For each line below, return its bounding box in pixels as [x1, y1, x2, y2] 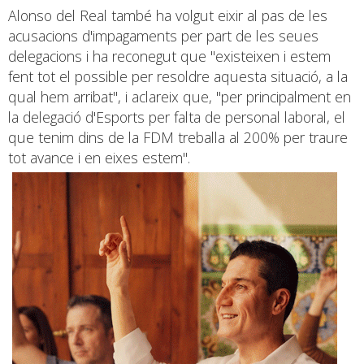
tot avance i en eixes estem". [8, 147, 190, 167]
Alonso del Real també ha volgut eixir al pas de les [8, 5, 327, 25]
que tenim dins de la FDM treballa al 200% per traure [8, 127, 348, 147]
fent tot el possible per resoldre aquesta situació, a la [8, 66, 348, 86]
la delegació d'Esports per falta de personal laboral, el [8, 106, 345, 127]
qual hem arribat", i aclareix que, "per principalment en [8, 86, 351, 106]
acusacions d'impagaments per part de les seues [8, 25, 318, 45]
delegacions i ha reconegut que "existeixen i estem [8, 45, 331, 66]
